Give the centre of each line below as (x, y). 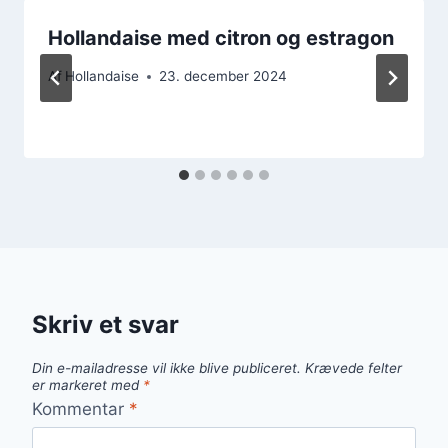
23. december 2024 (223, 76)
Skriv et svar (105, 325)
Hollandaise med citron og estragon (221, 37)
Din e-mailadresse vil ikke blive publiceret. (166, 368)
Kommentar (80, 408)
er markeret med (87, 385)
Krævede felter (353, 368)
